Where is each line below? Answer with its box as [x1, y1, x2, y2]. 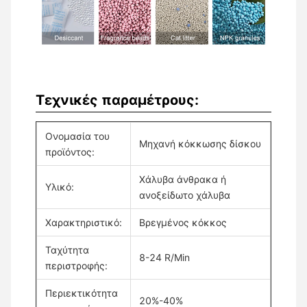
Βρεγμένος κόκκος [139, 216, 227, 228]
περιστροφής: [45, 259, 108, 271]
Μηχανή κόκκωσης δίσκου [139, 137, 261, 149]
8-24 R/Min [139, 251, 190, 263]
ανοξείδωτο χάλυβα [139, 188, 230, 201]
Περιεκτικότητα [45, 286, 118, 299]
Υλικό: [45, 180, 74, 193]
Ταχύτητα [45, 243, 89, 256]
